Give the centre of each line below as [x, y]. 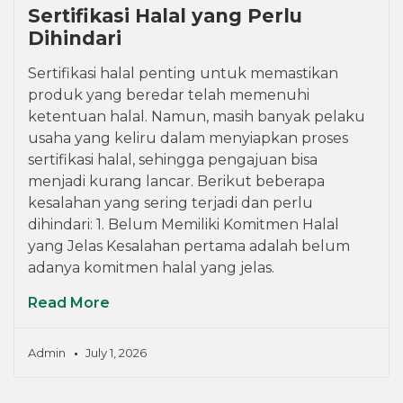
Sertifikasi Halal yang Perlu [165, 16]
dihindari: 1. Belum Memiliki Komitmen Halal [184, 225]
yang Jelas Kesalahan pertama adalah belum [189, 246]
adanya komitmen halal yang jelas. [151, 268]
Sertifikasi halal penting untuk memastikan [183, 74]
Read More [69, 303]
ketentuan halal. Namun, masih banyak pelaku [197, 117]
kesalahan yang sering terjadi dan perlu [170, 203]
